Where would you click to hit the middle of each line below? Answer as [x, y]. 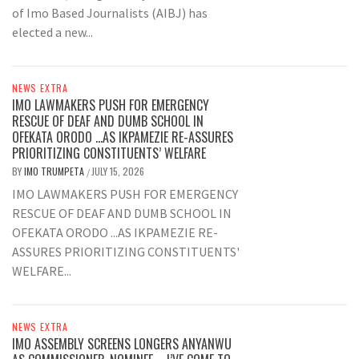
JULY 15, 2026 [118, 171]
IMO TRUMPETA [55, 171]
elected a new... [52, 32]
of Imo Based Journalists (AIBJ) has [110, 12]
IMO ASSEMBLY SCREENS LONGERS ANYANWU [122, 343]
